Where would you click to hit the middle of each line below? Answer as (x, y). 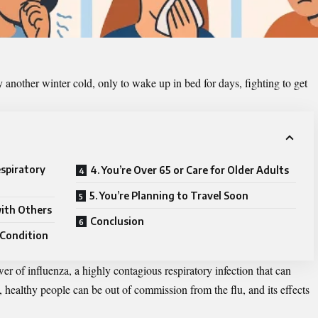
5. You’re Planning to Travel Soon (170, 196)
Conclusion (118, 221)
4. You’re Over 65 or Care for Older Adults (191, 170)
